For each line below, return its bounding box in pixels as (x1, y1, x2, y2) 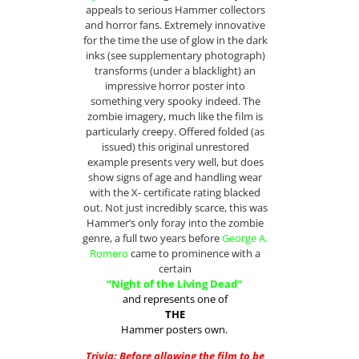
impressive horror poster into (105, 78, 246, 93)
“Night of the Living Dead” (106, 276, 244, 291)
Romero (90, 245, 129, 260)
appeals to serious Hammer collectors (85, 2, 265, 17)
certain (159, 260, 192, 276)
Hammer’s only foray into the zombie (87, 215, 264, 230)
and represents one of (123, 291, 228, 306)
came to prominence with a (128, 245, 261, 260)
